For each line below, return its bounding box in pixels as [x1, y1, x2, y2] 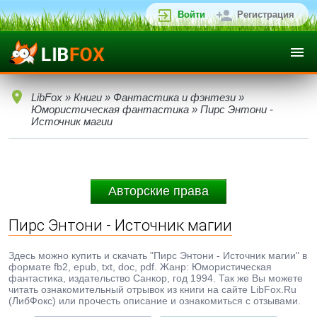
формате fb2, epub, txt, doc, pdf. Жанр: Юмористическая [8, 261, 272, 272]
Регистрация [237, 9, 294, 20]
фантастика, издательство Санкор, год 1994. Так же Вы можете [8, 272, 303, 284]
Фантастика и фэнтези [113, 91, 236, 103]
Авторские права [108, 184, 209, 198]
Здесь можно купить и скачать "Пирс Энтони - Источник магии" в [8, 250, 307, 261]
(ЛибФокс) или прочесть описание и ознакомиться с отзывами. [8, 295, 301, 306]
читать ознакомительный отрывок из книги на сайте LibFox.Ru [8, 284, 296, 295]
